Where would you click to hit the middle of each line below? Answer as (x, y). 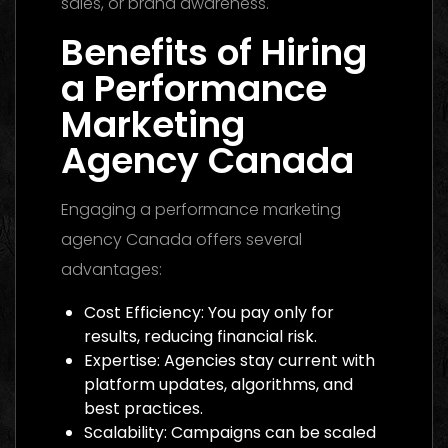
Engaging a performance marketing (201, 209)
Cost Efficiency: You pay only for (209, 312)
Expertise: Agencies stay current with (229, 360)
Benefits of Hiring (214, 52)
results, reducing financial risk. (200, 336)
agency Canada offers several (181, 239)
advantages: (111, 269)
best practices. (143, 408)
